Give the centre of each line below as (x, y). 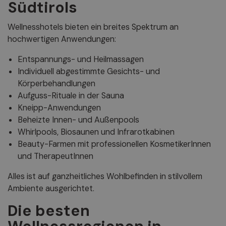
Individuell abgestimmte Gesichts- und (89, 72)
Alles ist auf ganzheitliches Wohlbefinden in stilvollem (105, 177)
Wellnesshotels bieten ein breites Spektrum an (93, 27)
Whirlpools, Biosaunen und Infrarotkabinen (96, 132)
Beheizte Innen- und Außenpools (78, 120)
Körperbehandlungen (56, 84)
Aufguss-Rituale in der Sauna (71, 96)
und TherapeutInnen (55, 156)
